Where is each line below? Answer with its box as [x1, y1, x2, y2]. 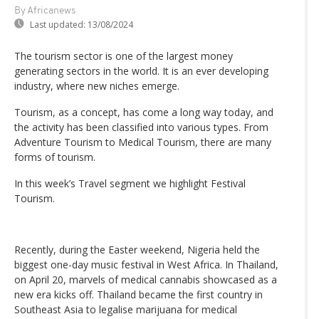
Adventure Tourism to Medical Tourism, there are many [14, 135, 271, 150]
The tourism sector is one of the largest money [14, 49, 233, 63]
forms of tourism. [14, 150, 95, 164]
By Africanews [14, 6, 75, 17]
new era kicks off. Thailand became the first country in [14, 288, 263, 302]
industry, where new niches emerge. [14, 79, 179, 93]
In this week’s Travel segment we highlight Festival [14, 177, 246, 191]
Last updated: [30, 19, 85, 31]
